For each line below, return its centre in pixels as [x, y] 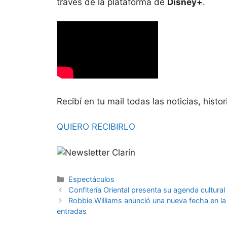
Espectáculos [92, 179]
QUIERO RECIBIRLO [96, 127]
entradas [72, 211]
